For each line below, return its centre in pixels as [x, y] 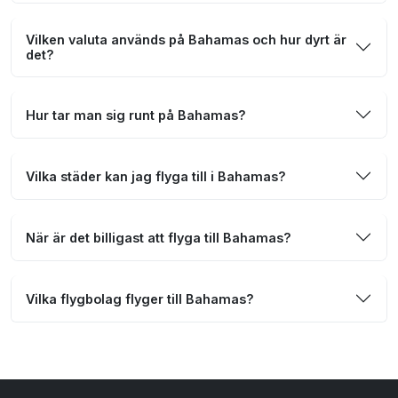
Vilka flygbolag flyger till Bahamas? [140, 298]
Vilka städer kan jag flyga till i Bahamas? [156, 176]
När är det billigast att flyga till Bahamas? [159, 237]
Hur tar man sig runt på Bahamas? [136, 115]
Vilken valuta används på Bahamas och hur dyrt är [186, 40]
